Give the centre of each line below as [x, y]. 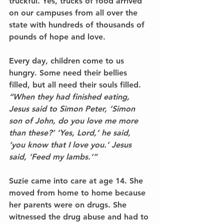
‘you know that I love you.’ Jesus [71, 144]
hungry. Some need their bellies [69, 72]
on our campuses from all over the [74, 12]
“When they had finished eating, [70, 96]
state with [29, 24]
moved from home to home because [78, 192]
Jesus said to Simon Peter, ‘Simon [73, 108]
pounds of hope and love [56, 36]
